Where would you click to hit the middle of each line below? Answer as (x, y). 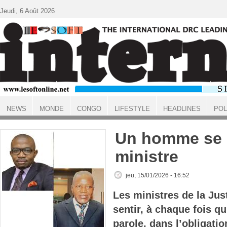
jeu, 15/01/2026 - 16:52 (158, 175)
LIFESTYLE (132, 109)
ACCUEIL (13, 118)
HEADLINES (182, 109)
